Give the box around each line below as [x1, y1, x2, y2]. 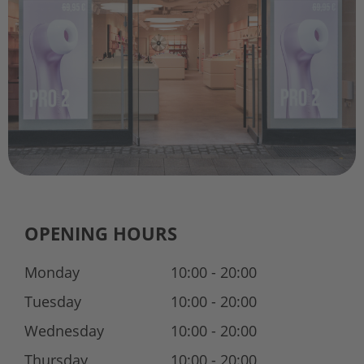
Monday [24, 262, 80, 282]
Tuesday [24, 291, 81, 311]
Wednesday [24, 320, 104, 340]
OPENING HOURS [24, 220, 177, 245]
